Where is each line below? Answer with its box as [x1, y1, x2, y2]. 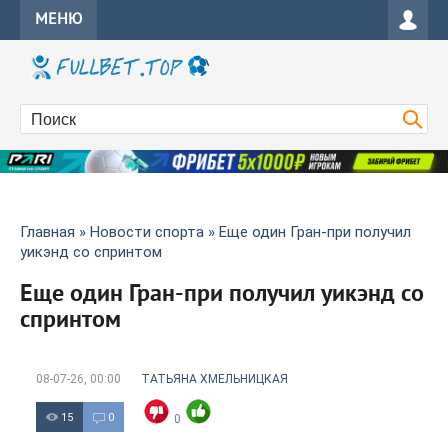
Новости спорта [90, 223, 204, 242]
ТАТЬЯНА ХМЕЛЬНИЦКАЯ [141, 372, 288, 387]
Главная [20, 223, 75, 242]
